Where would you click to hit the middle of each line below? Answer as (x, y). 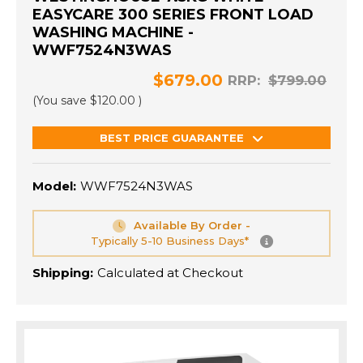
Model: (54, 186)
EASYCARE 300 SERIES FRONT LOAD (173, 15)
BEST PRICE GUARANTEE (172, 138)
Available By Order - (192, 226)
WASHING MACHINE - (113, 33)
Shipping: (63, 273)
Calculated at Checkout (170, 273)
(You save (60, 101)
